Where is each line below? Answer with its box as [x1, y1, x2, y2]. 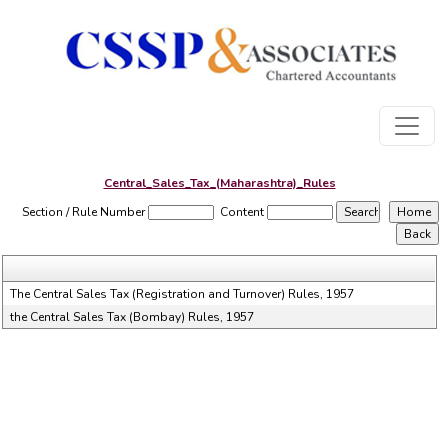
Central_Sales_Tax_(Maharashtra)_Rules [103, 175, 336, 191]
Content [220, 204, 265, 220]
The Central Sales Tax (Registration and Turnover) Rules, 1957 [10, 286, 355, 302]
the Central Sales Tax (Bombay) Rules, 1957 [10, 309, 255, 325]
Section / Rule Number [22, 204, 146, 220]
